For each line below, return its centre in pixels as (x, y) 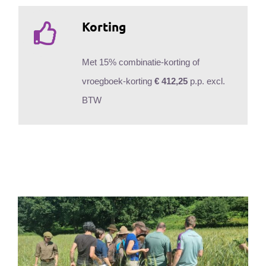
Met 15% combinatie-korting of (140, 62)
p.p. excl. (206, 81)
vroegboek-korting (118, 81)
